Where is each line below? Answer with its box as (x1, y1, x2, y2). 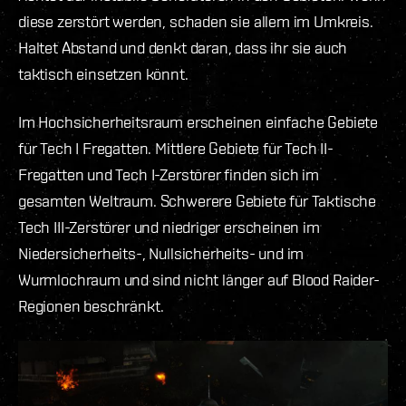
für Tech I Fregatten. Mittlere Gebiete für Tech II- (18, 139, 333, 159)
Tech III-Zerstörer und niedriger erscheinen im (18, 217, 320, 237)
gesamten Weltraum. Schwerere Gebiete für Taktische (18, 191, 377, 211)
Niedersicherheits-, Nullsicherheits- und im (18, 244, 304, 264)
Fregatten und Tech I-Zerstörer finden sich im (18, 165, 319, 185)
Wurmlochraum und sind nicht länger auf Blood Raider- (18, 270, 380, 290)
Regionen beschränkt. (18, 296, 164, 316)
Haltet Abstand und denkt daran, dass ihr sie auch (18, 38, 348, 58)
